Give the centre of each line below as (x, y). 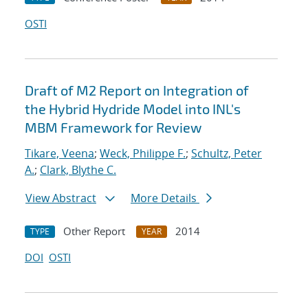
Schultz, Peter (227, 154)
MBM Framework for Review (113, 128)
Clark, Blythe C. (78, 170)
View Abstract (61, 198)
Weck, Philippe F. (143, 154)
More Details (165, 198)
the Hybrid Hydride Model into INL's (133, 109)
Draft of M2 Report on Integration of (137, 90)
